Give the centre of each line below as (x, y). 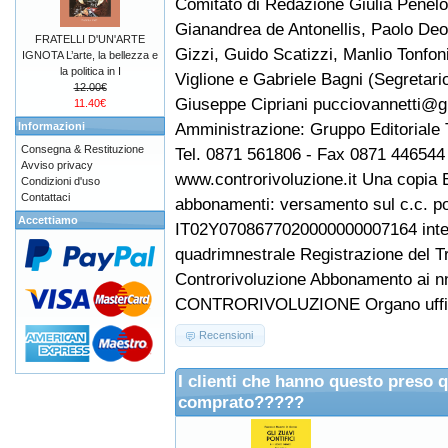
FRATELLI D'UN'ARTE (90, 39)
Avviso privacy (57, 165)
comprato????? (241, 401)
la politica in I (90, 71)
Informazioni (51, 126)
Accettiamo (48, 220)
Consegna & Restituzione (82, 149)
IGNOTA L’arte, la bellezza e (90, 55)
